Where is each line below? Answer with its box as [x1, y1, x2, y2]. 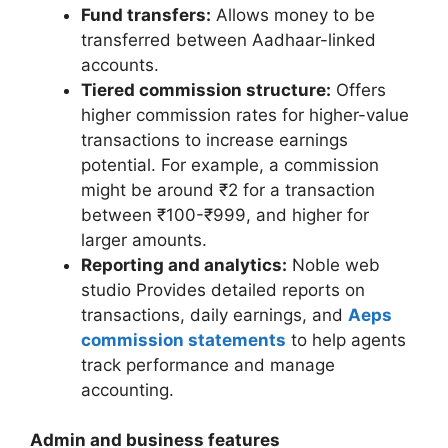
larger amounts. [81, 229, 207, 250]
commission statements [81, 329, 286, 350]
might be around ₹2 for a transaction [81, 179, 375, 200]
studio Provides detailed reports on [81, 279, 365, 300]
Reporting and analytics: [81, 254, 287, 275]
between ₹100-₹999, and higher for [81, 204, 369, 225]
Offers [331, 79, 386, 100]
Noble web [287, 254, 380, 275]
